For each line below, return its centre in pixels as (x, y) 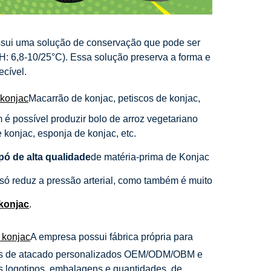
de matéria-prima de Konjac (150, 157)
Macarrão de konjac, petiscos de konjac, (114, 98)
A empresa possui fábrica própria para (112, 237)
